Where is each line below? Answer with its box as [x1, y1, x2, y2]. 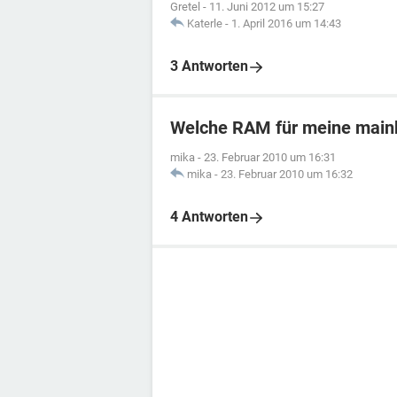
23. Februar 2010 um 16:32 [221, 167, 353, 181]
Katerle [187, 17, 222, 30]
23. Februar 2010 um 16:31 [204, 151, 336, 164]
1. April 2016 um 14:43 [231, 17, 341, 30]
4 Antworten [170, 208, 248, 225]
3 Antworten [170, 58, 248, 74]
